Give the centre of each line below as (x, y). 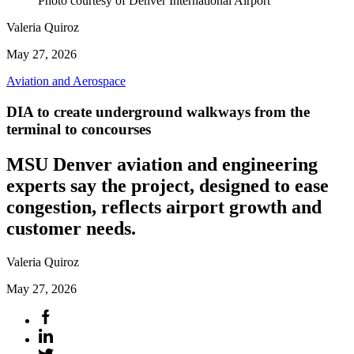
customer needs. (71, 228)
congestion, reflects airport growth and (164, 207)
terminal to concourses (79, 129)
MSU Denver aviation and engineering (162, 164)
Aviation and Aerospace (66, 81)
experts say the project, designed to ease (168, 185)
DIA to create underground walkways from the (158, 111)
